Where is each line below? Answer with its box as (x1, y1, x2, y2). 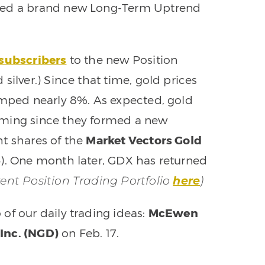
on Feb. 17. (58, 226, 119, 240)
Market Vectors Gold (86, 133, 202, 147)
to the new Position (66, 53, 178, 67)
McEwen (148, 206, 198, 220)
